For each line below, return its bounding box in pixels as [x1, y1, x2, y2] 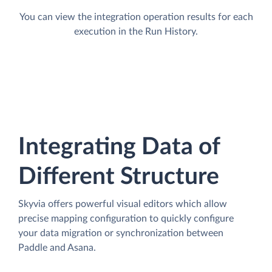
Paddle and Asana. [18, 242, 96, 253]
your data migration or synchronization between [18, 228, 223, 238]
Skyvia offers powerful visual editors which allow [18, 199, 227, 209]
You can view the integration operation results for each [19, 12, 253, 22]
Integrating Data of [18, 135, 220, 159]
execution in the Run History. [74, 26, 198, 36]
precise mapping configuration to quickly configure [18, 213, 234, 223]
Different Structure [18, 165, 219, 189]
